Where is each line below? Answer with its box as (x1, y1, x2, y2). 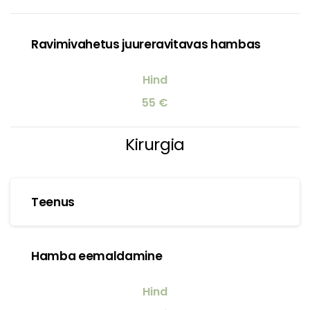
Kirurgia (125, 132, 185, 156)
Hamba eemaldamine (31, 247, 163, 264)
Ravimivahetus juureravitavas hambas (31, 35, 262, 53)
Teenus (31, 193, 75, 210)
